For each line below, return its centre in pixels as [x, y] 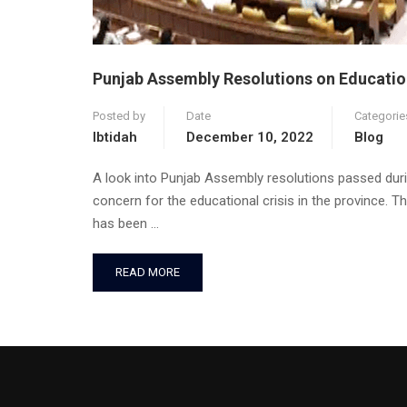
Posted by [119, 116]
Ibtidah [115, 137]
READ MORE [148, 272]
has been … [126, 223]
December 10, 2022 [250, 137]
